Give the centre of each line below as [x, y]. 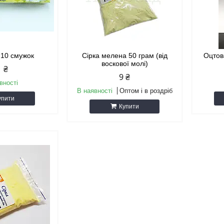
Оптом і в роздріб [146, 91]
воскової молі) [124, 64]
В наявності [94, 91]
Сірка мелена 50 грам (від [124, 56]
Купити [129, 107]
